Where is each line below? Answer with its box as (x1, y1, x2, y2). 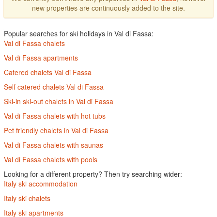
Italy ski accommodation (4, 179, 77, 188)
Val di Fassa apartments (4, 53, 78, 62)
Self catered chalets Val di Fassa (4, 82, 104, 92)
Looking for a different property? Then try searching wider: (4, 169, 182, 179)
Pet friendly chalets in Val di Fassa (4, 125, 108, 135)
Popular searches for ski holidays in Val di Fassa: (4, 29, 154, 38)
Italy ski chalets (4, 193, 50, 203)
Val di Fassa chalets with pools (4, 155, 97, 164)
